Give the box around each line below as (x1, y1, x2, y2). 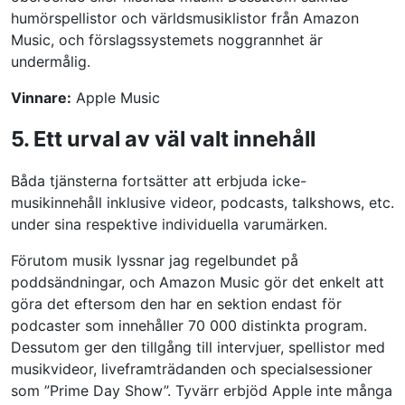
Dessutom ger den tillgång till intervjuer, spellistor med (11, 337, 385, 356)
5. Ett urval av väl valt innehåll (11, 125, 316, 152)
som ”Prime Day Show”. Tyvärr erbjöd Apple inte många (11, 381, 392, 400)
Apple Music (71, 88, 160, 107)
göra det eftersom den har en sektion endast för (11, 294, 342, 313)
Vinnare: (11, 88, 71, 107)
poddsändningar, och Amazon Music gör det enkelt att (11, 272, 384, 291)
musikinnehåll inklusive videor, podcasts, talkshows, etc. (11, 193, 394, 212)
